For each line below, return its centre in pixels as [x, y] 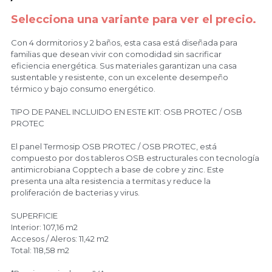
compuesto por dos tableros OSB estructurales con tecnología [135, 158]
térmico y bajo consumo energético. [83, 89]
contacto [136, 50]
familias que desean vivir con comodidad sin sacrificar [116, 54]
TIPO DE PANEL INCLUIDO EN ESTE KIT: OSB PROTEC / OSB [126, 112]
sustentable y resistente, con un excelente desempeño [119, 77]
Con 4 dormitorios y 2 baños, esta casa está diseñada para [124, 42]
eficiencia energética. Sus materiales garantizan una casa [124, 66]
